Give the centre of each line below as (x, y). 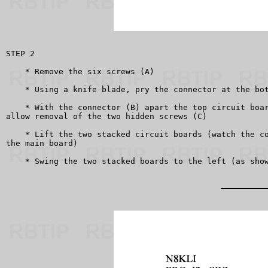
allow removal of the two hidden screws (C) (106, 117)
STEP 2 (20, 54)
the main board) (42, 144)
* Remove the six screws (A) (80, 72)
